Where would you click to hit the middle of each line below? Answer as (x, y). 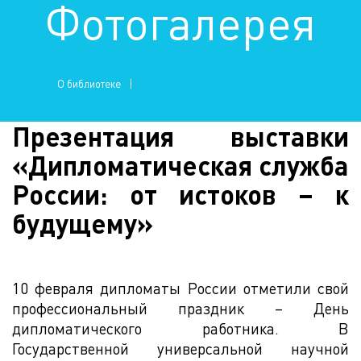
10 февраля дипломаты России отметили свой (180, 288)
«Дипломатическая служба (180, 165)
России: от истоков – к (180, 194)
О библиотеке (89, 83)
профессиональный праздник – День (180, 308)
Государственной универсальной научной (180, 349)
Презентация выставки (180, 136)
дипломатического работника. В (180, 328)
